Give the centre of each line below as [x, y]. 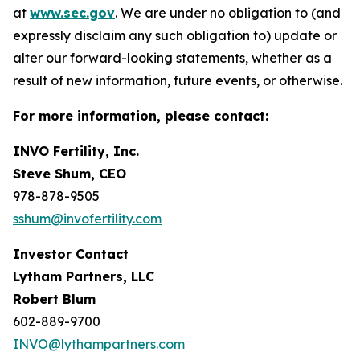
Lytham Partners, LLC [84, 276]
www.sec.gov [72, 12]
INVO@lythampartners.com [99, 344]
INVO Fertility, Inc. [76, 151]
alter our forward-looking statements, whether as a [172, 57]
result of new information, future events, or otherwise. [178, 80]
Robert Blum [54, 299]
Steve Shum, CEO [70, 173]
